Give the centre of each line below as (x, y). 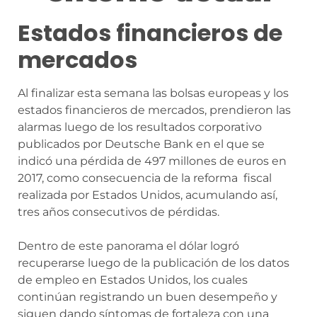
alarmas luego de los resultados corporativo (140, 127)
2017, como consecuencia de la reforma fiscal (145, 178)
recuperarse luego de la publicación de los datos (154, 263)
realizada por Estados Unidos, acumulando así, (148, 195)
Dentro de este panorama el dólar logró (128, 246)
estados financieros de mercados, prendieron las (154, 110)
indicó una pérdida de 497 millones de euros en (152, 161)
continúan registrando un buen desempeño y (148, 296)
